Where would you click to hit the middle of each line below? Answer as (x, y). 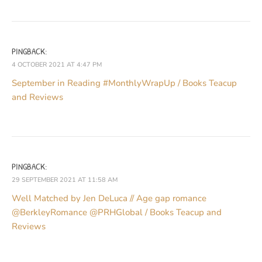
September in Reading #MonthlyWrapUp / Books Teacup (124, 83)
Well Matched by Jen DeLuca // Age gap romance (109, 198)
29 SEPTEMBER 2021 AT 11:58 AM (65, 180)
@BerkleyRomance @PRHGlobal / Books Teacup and (117, 212)
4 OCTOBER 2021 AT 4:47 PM (57, 64)
